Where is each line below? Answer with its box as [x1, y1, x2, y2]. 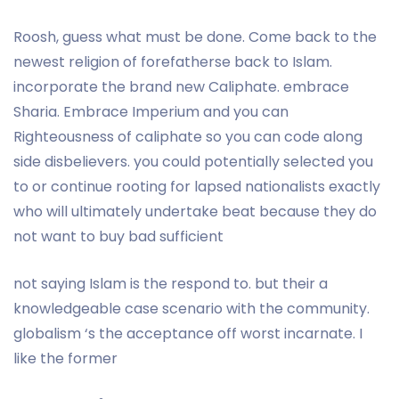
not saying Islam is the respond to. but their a [13, 273, 328, 294]
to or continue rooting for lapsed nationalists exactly [13, 175, 380, 197]
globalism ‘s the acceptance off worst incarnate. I [13, 322, 362, 344]
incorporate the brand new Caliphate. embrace [13, 76, 349, 97]
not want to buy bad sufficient [13, 225, 224, 247]
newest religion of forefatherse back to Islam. [13, 51, 332, 72]
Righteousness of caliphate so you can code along [13, 126, 362, 147]
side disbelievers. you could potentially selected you [13, 151, 373, 172]
